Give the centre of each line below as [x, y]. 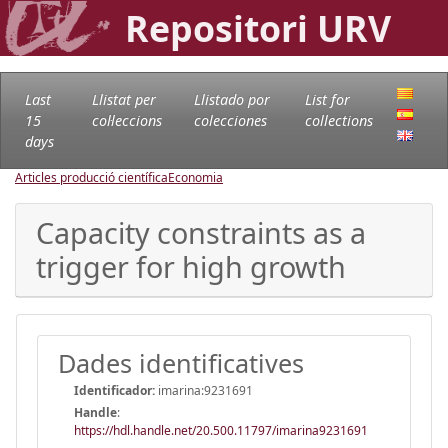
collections [339, 120]
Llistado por [232, 99]
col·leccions [126, 120]
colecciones [231, 120]
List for [328, 99]
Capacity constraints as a [201, 232]
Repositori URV [258, 28]
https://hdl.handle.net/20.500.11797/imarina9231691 [221, 430]
